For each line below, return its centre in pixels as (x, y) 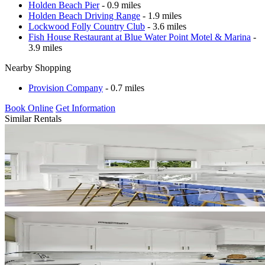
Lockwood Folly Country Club (87, 26)
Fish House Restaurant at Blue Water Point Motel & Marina (140, 37)
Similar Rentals (33, 118)
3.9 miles (45, 47)
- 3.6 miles (166, 26)
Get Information (85, 108)
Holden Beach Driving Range (84, 15)
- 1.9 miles (161, 15)
